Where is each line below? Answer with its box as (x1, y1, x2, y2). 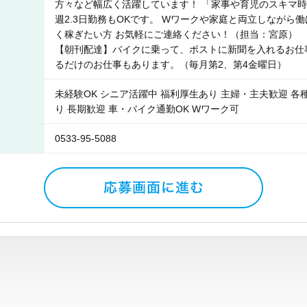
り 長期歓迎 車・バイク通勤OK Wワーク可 (55, 103, 239, 114)
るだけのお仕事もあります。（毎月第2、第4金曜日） (55, 59, 286, 70)
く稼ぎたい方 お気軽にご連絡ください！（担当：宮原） (55, 29, 297, 40)
